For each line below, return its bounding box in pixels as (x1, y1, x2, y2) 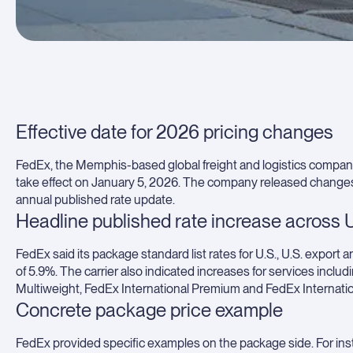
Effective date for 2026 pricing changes (16, 121, 333, 143)
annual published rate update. (16, 192, 175, 207)
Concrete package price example (16, 299, 283, 321)
